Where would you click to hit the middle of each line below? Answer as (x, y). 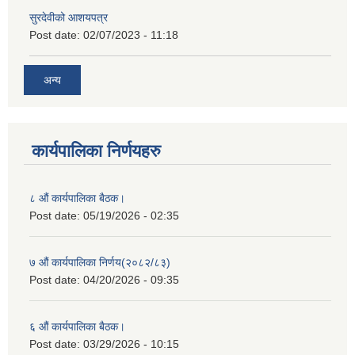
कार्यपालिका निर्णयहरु (96, 151)
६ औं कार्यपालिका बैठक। (77, 326)
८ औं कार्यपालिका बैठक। (77, 198)
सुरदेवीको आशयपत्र (69, 18)
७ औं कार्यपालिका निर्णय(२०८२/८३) (100, 262)
